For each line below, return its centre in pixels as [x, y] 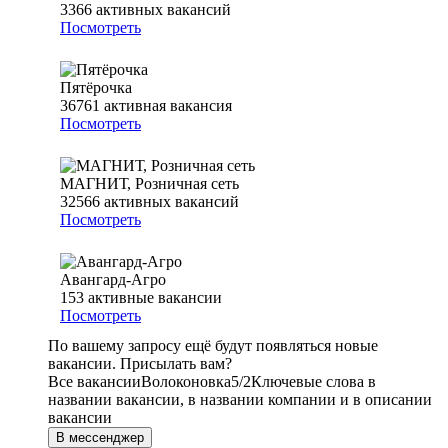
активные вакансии [155, 298]
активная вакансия [168, 106]
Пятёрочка [96, 88]
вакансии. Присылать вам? [140, 364]
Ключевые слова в [313, 382]
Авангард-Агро [113, 280]
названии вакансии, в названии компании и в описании [240, 400]
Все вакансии [94, 382]
